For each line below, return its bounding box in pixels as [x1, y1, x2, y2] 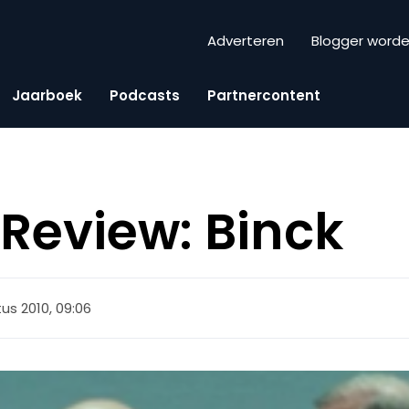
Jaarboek [12, 85, 82, 105]
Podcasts [110, 85, 180, 105]
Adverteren [207, 31, 284, 51]
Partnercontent [207, 85, 320, 105]
